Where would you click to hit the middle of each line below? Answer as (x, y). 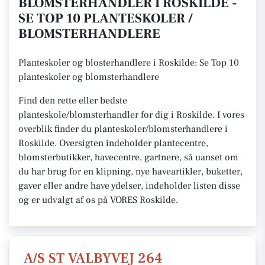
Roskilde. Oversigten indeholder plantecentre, (113, 143)
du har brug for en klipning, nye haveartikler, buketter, (130, 172)
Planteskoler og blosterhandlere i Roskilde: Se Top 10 (129, 63)
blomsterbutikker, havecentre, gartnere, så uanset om (128, 157)
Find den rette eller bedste (73, 101)
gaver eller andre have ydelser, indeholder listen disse (129, 186)
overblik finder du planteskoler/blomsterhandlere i (123, 129)
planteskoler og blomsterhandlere (89, 77)
